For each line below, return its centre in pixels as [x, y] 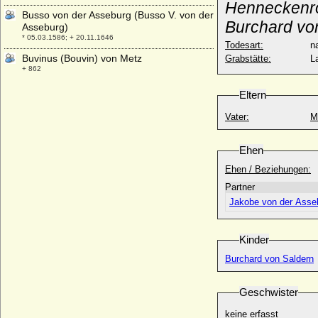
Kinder [254, 240]
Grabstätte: [248, 59]
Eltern [253, 95]
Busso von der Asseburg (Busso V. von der [118, 15]
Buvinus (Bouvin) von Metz [82, 58]
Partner [240, 187]
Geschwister [269, 292]
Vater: [237, 117]
